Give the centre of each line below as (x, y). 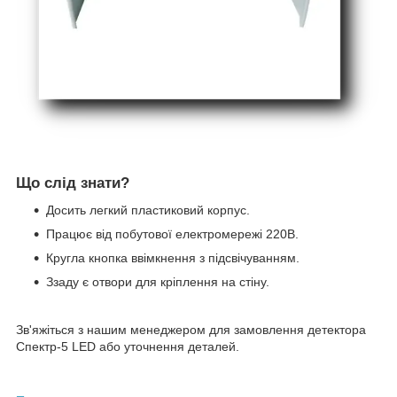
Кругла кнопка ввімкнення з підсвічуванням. (173, 257)
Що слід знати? (73, 183)
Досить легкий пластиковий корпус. (148, 210)
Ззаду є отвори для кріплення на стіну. (158, 281)
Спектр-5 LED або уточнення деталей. (128, 346)
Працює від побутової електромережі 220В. (172, 234)
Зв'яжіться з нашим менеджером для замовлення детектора (191, 329)
